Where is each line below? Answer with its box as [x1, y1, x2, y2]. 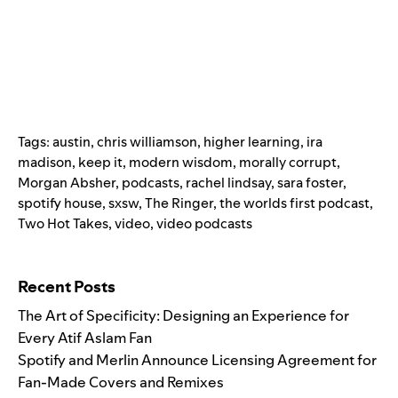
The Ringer [145, 193, 213, 212]
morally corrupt [239, 152, 337, 171]
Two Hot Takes [18, 213, 108, 233]
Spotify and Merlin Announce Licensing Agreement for [18, 349, 377, 370]
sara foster [277, 172, 343, 192]
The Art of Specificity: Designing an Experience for [18, 305, 349, 325]
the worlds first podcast [219, 193, 370, 212]
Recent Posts [18, 275, 115, 298]
